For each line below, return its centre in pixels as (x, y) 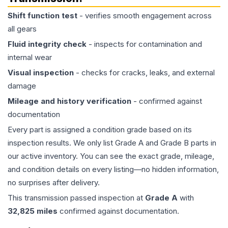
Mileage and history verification (69, 101)
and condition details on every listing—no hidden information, (113, 169)
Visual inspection (41, 73)
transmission (46, 198)
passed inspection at (107, 198)
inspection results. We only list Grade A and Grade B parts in (112, 143)
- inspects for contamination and (144, 44)
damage (22, 86)
